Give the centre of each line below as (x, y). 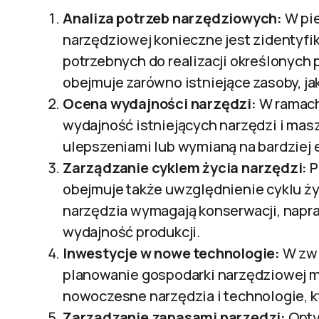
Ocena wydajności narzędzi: (159, 104)
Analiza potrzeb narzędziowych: (172, 18)
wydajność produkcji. (132, 232)
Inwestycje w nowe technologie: (171, 253)
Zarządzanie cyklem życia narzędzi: (185, 168)
